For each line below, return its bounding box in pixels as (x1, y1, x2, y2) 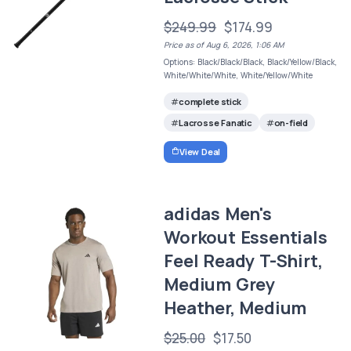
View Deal (179, 145, 221, 157)
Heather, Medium (164, 295, 307, 320)
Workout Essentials (164, 225, 327, 249)
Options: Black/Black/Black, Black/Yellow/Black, (164, 56, 338, 67)
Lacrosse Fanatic (178, 117, 252, 128)
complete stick (178, 96, 242, 107)
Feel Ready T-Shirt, (164, 248, 323, 273)
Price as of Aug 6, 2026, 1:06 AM (164, 38, 284, 50)
